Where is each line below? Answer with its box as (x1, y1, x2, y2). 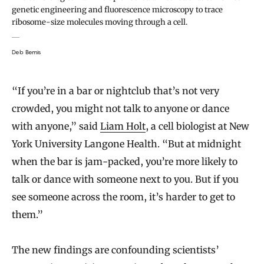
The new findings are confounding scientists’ (12, 243, 219, 256)
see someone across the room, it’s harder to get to (12, 190, 235, 203)
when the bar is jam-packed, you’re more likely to (12, 155, 237, 167)
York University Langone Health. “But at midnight (12, 137, 241, 150)
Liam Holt (100, 120, 146, 132)
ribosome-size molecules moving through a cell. (12, 16, 187, 27)
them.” (12, 208, 43, 220)
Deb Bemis (12, 48, 41, 55)
